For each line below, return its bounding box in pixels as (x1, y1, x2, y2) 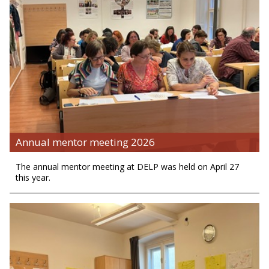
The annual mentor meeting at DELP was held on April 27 (16, 161, 239, 173)
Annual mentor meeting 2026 (16, 135, 155, 150)
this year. (16, 172, 50, 184)
